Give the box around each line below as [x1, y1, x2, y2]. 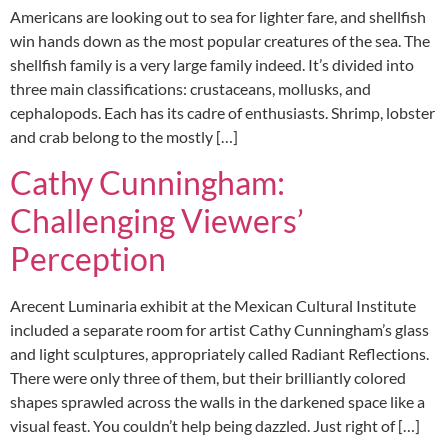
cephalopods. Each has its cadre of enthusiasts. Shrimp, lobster [10, 103, 435, 123]
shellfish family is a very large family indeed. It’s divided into [10, 55, 414, 75]
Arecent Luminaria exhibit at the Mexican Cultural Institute [10, 295, 416, 315]
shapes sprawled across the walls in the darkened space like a [10, 391, 425, 411]
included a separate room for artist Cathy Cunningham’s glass [10, 319, 429, 339]
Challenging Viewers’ [10, 200, 304, 240]
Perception [10, 238, 166, 278]
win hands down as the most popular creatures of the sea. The [10, 31, 430, 51]
